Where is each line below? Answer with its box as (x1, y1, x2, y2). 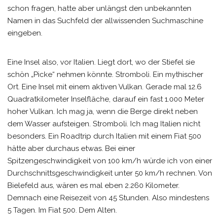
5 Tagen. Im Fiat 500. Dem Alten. (7, 206, 117, 215)
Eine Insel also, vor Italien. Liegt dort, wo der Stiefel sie (7, 58, 195, 67)
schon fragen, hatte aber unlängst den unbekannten (7, 4, 191, 13)
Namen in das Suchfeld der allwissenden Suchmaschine (7, 16, 203, 25)
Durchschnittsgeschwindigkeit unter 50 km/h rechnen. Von (7, 169, 212, 178)
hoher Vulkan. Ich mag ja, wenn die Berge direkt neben (7, 107, 198, 116)
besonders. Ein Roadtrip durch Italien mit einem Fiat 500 (7, 132, 201, 141)
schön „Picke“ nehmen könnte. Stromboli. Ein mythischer (7, 70, 203, 79)
